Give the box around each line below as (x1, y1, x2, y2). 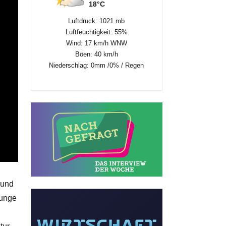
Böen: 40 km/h (75, 50, 118, 58)
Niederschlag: (49, 61, 91, 69)
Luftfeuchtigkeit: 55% (65, 28, 128, 36)
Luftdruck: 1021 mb (68, 17, 125, 25)
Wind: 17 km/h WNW (66, 39, 127, 47)
